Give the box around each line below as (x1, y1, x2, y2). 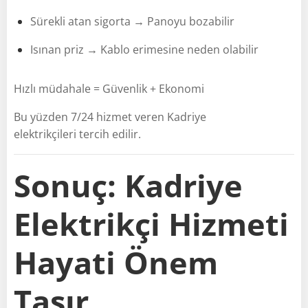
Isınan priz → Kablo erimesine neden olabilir (30, 41, 258, 57)
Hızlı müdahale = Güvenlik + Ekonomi (14, 80, 204, 96)
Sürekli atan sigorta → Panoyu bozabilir (30, 13, 234, 29)
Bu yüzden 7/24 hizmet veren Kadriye (14, 109, 206, 124)
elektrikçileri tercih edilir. (14, 126, 141, 142)
